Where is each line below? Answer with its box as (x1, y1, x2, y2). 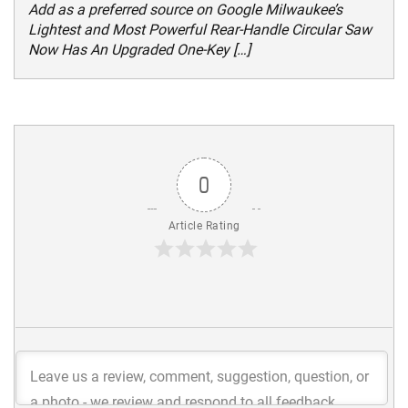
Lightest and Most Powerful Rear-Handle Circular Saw (28, 20, 372, 38)
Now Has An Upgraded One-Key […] (28, 40, 250, 58)
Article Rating (168, 219, 240, 232)
